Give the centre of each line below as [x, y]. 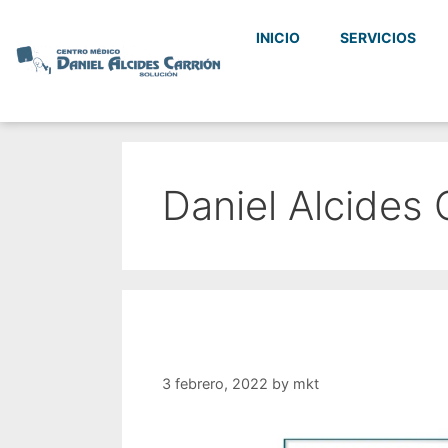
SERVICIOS [377, 37]
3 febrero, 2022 [215, 384]
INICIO [277, 37]
